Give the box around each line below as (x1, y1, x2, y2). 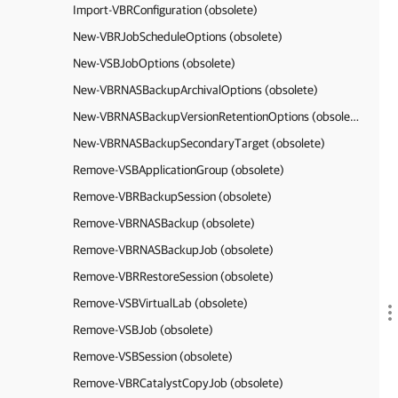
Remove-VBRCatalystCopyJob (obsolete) (73, 376, 283, 390)
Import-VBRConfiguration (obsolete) (73, 3, 258, 17)
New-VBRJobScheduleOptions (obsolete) (73, 29, 283, 44)
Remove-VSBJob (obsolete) (73, 322, 213, 337)
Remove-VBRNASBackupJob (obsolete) (73, 243, 274, 257)
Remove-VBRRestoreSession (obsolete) (73, 269, 274, 283)
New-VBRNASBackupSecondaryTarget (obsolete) (73, 136, 325, 150)
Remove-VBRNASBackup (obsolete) (73, 216, 255, 230)
